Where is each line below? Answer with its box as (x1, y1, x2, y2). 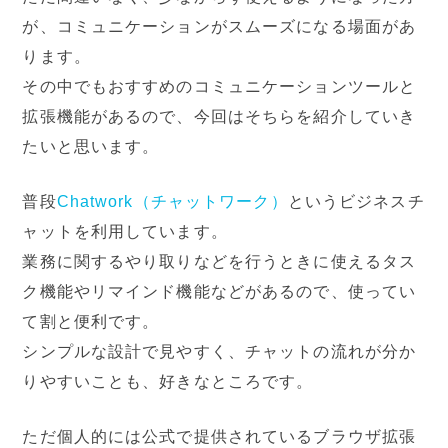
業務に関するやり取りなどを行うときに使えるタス (22, 253, 417, 271)
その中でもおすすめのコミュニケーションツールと (22, 78, 417, 96)
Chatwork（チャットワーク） (56, 193, 288, 211)
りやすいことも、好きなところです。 (22, 373, 314, 391)
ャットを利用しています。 (22, 223, 228, 241)
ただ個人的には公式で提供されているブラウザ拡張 (22, 428, 417, 446)
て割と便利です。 (22, 313, 160, 331)
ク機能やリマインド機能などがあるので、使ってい (22, 283, 417, 301)
